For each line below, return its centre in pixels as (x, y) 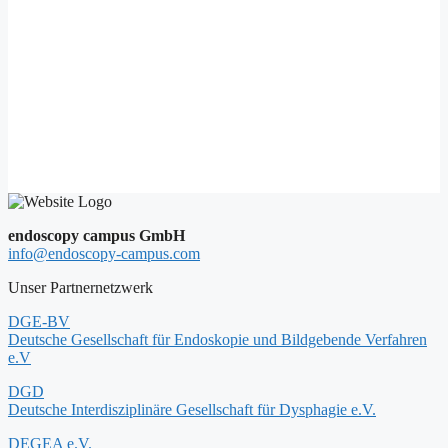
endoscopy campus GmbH (96, 235)
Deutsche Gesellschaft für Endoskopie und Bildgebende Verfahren (217, 339)
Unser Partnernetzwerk (80, 287)
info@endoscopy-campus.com (104, 253)
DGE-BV (39, 321)
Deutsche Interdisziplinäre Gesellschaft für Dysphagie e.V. (192, 409)
